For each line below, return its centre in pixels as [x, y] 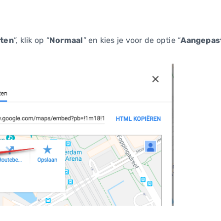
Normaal [66, 40]
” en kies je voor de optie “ [132, 40]
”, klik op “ [31, 40]
